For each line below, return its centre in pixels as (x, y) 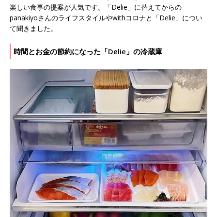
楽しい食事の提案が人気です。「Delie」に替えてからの (96, 7)
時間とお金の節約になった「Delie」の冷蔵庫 (88, 51)
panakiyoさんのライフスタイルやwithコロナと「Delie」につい (106, 17)
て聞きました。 (33, 28)
